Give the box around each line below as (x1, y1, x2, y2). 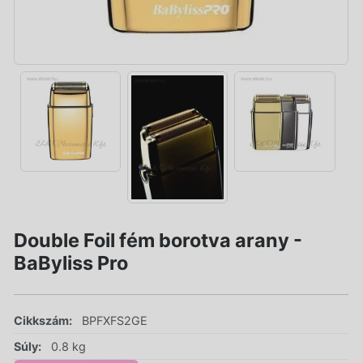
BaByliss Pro (14, 251, 128, 275)
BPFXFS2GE (82, 314, 147, 328)
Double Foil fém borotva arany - (14, 228, 302, 253)
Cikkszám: (14, 314, 72, 328)
